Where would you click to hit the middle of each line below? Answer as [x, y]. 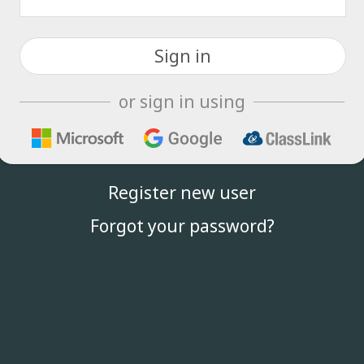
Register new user [182, 193]
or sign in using [182, 102]
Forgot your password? [182, 226]
